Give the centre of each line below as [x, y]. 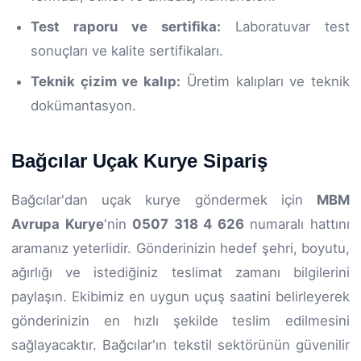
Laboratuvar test [285, 26]
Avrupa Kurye [58, 224]
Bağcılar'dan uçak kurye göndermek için [164, 199]
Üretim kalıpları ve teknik [266, 81]
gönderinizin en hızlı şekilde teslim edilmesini [180, 320]
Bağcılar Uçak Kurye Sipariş [139, 160]
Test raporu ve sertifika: [126, 26]
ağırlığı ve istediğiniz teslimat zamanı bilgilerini [180, 272]
